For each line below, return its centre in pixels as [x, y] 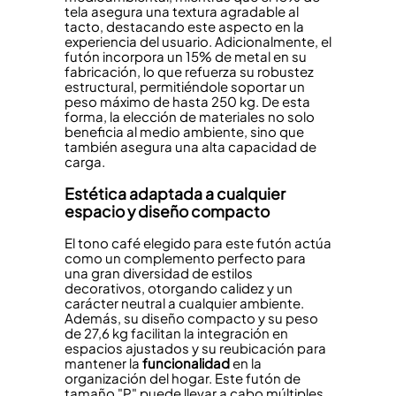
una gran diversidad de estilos [158, 273]
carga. [84, 162]
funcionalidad [186, 363]
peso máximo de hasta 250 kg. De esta [187, 102]
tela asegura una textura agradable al [181, 11]
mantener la [103, 363]
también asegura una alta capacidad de [190, 147]
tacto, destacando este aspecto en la [184, 27]
